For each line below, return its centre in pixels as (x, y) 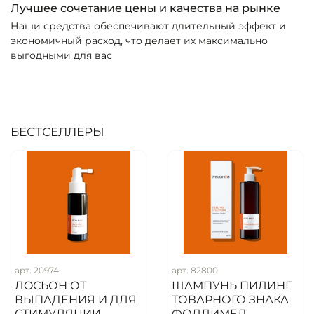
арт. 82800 (194, 271)
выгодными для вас (61, 55)
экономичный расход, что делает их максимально (139, 40)
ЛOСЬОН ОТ (50, 286)
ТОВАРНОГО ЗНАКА (230, 300)
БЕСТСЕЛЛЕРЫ (57, 131)
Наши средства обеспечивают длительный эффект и (148, 26)
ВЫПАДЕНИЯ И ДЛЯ (75, 300)
